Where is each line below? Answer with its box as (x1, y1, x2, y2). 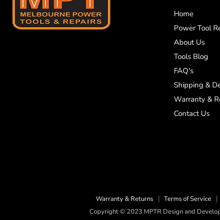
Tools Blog (173, 51, 208, 61)
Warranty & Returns (95, 194, 153, 203)
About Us (173, 37, 205, 47)
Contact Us (173, 108, 210, 118)
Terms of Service (164, 194, 211, 203)
